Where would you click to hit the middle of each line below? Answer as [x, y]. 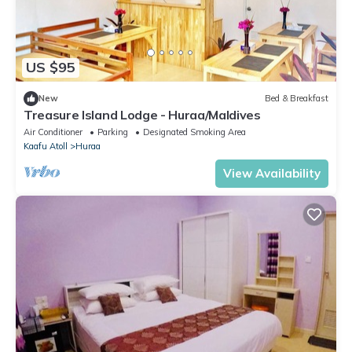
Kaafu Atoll [46, 146]
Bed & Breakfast [297, 99]
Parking [113, 132]
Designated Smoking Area [194, 132]
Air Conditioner [53, 132]
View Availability [272, 173]
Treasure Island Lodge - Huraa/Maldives [142, 114]
